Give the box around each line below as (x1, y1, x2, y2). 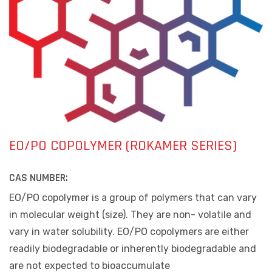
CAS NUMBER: (9, 171, 68, 185)
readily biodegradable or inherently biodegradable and (9, 243, 256, 255)
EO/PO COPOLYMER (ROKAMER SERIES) (9, 137, 237, 155)
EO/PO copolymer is (9, 192, 101, 204)
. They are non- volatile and (126, 209, 251, 221)
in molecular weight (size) (9, 209, 126, 221)
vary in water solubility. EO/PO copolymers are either (9, 226, 249, 238)
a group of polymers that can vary (101, 192, 257, 204)
